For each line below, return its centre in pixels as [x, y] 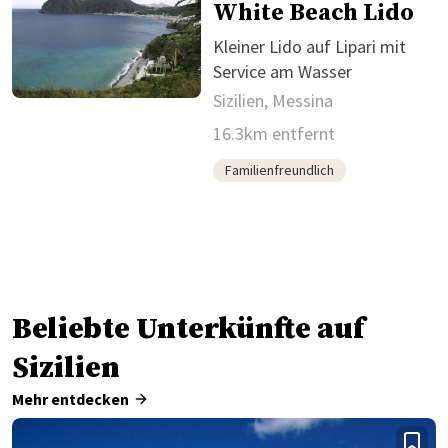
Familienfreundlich [279, 169]
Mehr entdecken [70, 398]
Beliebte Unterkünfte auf [188, 328]
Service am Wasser [282, 71]
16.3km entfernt [273, 133]
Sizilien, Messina [272, 100]
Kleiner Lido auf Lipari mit [309, 46]
